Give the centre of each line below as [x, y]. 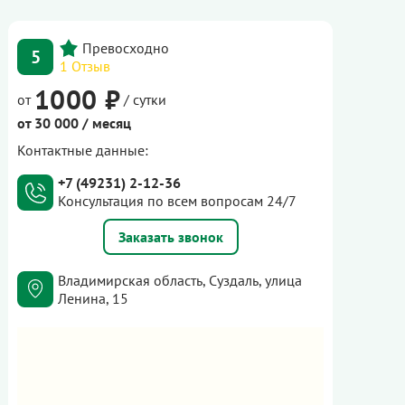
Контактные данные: [83, 150]
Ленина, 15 [93, 299]
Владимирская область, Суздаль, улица [180, 281]
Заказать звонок [170, 236]
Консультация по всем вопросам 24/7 [177, 200]
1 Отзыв [85, 66]
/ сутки [143, 99]
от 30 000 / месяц [74, 122]
